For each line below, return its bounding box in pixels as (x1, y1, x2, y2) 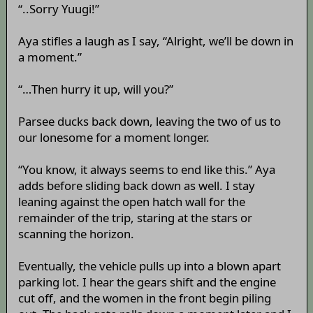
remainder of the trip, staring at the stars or (17, 210, 252, 226)
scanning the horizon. (17, 226, 134, 242)
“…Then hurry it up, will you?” (17, 81, 173, 98)
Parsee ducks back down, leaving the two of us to (17, 113, 281, 130)
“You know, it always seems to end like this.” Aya (17, 161, 275, 178)
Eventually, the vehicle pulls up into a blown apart (17, 258, 281, 275)
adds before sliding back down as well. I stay (17, 177, 255, 194)
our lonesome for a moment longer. (17, 129, 210, 146)
